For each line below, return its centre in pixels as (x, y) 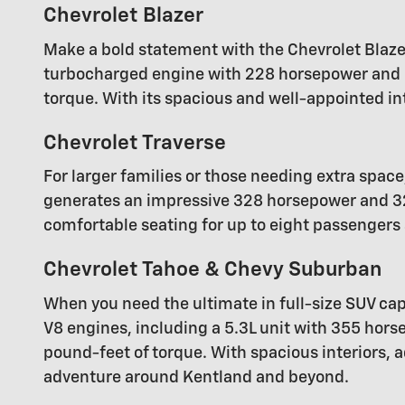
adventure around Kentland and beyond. (196, 377)
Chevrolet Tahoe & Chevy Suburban (212, 270)
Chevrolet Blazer (123, 16)
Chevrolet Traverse (135, 143)
